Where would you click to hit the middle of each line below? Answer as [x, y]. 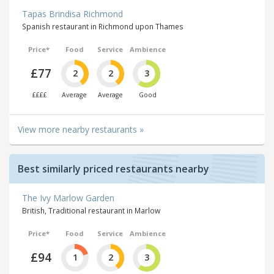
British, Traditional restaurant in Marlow [91, 210]
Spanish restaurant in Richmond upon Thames [103, 27]
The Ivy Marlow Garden [68, 198]
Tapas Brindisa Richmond [72, 14]
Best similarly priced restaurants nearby [113, 168]
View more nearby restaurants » [81, 129]
